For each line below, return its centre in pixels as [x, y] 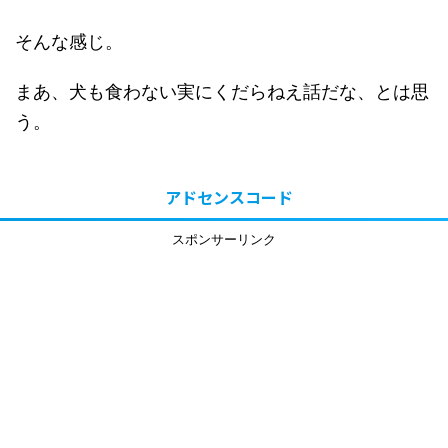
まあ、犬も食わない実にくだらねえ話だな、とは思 [222, 91]
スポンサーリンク [224, 239]
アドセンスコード [229, 196]
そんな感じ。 [69, 41]
